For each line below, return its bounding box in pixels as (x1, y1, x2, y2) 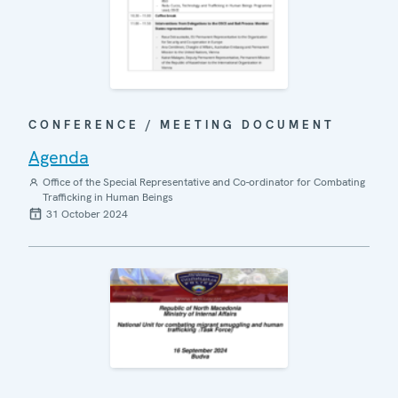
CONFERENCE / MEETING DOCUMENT (28, 116, 335, 132)
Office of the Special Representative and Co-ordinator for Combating (42, 174, 365, 189)
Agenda (28, 145, 89, 169)
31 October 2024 (46, 206, 128, 221)
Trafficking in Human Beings (42, 189, 173, 204)
